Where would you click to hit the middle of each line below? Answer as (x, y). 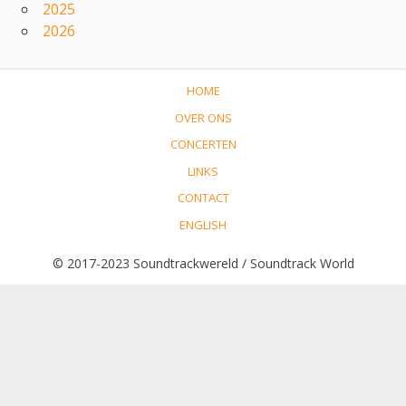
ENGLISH (203, 224)
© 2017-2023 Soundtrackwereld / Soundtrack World (203, 264)
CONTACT (203, 198)
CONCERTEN (203, 145)
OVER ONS (203, 117)
